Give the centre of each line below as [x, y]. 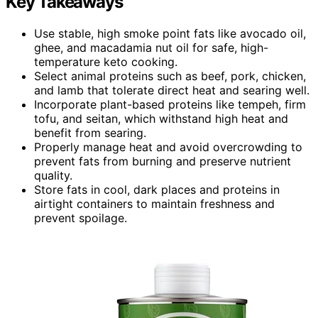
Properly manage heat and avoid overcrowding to [168, 147]
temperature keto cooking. [106, 62]
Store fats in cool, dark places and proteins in [157, 190]
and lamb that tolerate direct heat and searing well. [172, 91]
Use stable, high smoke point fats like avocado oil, [170, 34]
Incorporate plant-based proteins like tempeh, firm [170, 105]
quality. [53, 176]
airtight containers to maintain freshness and [154, 204]
